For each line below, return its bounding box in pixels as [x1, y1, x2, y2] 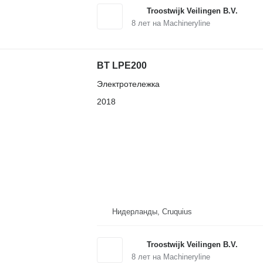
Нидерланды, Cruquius [112, 207, 192, 217]
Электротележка [96, 79, 160, 89]
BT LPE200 [96, 60, 147, 70]
